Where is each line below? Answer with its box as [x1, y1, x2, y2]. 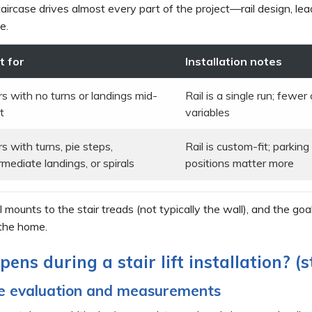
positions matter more [185, 155, 294, 170]
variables [185, 104, 230, 119]
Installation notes [185, 54, 282, 68]
